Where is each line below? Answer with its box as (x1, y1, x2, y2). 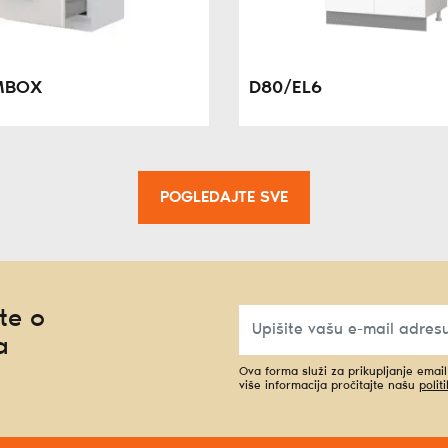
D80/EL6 (249, 79, 322, 99)
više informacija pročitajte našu (239, 379, 419, 393)
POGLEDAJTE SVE (160, 189, 288, 207)
